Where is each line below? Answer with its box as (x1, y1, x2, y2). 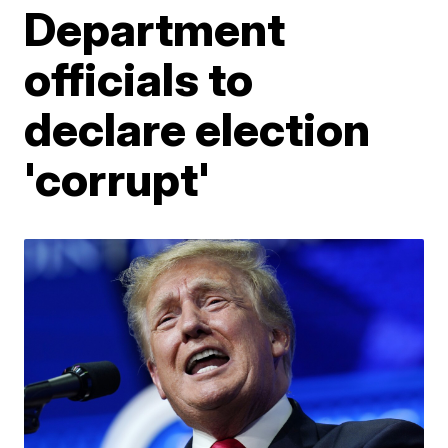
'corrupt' (24, 151, 211, 207)
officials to (24, 51, 254, 107)
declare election (24, 101, 371, 157)
